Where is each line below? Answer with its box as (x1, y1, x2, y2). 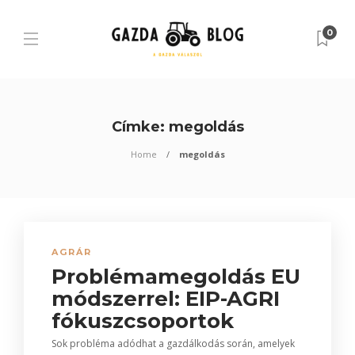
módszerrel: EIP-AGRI (52, 286, 280, 311)
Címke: (111, 118, 169, 136)
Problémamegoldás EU (52, 264, 300, 289)
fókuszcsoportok (52, 308, 239, 334)
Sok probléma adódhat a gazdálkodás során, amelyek (52, 337, 295, 350)
